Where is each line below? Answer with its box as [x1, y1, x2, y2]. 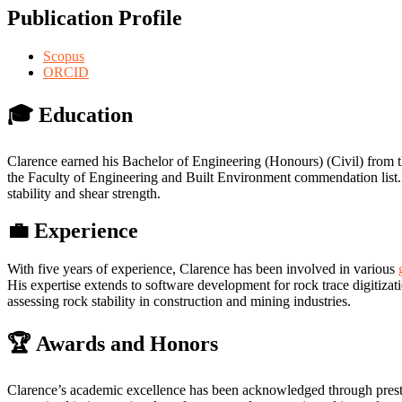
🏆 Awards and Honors [7, 332, 218, 356]
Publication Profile [7, 5, 182, 30]
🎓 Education [7, 102, 133, 127]
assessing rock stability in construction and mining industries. [7, 293, 351, 310]
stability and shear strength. [7, 185, 161, 201]
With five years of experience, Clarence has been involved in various [7, 261, 398, 277]
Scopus [43, 48, 84, 64]
